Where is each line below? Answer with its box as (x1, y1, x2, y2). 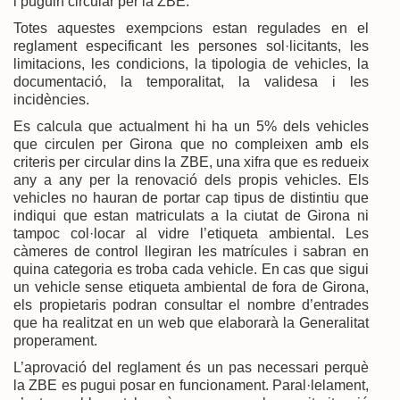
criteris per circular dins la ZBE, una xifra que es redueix (13, 154, 369, 170)
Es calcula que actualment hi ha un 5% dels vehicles (13, 118, 369, 134)
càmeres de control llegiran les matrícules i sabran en (13, 243, 369, 259)
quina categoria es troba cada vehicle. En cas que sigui (13, 261, 369, 277)
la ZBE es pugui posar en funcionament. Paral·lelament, (13, 377, 369, 393)
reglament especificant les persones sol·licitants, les (13, 37, 369, 54)
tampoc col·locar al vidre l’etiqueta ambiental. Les (13, 225, 369, 241)
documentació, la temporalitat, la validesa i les (13, 73, 369, 89)
